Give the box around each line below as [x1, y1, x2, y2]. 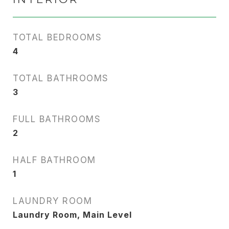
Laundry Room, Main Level [13, 210, 132, 220]
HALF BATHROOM [13, 155, 96, 165]
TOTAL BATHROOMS [13, 73, 109, 83]
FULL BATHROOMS [13, 114, 101, 124]
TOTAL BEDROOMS [13, 32, 102, 42]
